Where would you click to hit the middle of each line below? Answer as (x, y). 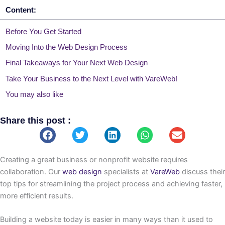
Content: (21, 10)
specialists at (126, 172)
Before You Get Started (43, 31)
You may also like (34, 94)
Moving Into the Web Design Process (67, 47)
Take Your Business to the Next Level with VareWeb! (91, 79)
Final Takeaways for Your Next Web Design (77, 63)
